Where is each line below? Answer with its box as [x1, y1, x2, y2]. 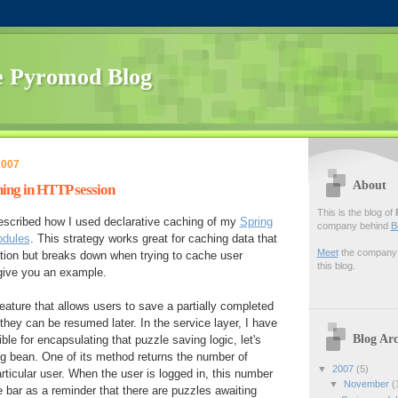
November [343, 378, 392, 390]
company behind [316, 219, 391, 231]
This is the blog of [316, 206, 395, 218]
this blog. [316, 259, 355, 271]
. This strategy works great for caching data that [29, 232, 277, 246]
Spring [239, 215, 273, 229]
